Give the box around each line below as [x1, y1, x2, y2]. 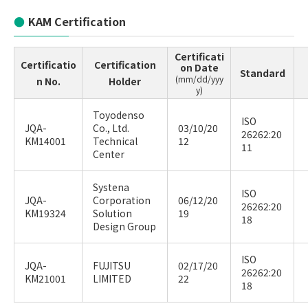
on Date [179, 60, 219, 74]
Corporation [93, 193, 151, 207]
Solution [93, 206, 132, 220]
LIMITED [93, 272, 131, 285]
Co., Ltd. [93, 121, 129, 135]
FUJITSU [93, 258, 131, 272]
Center [93, 147, 124, 161]
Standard [239, 66, 285, 80]
